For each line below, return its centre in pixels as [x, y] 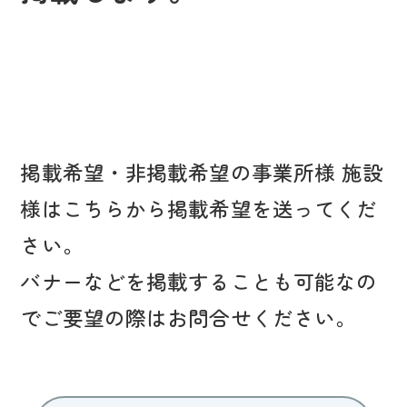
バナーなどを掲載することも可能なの [199, 281]
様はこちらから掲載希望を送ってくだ [199, 208]
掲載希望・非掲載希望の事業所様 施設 [202, 172]
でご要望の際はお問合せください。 [189, 318]
